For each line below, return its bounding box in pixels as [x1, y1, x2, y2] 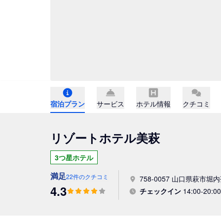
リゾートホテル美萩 [50, 129, 160, 146]
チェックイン [140, 186, 181, 196]
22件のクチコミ [66, 172, 109, 181]
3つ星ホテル [55, 152, 93, 162]
